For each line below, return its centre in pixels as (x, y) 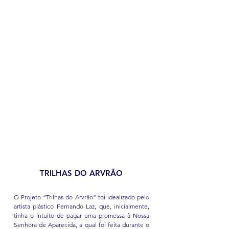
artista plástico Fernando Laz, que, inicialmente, (82, 206)
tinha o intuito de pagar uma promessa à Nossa (82, 215)
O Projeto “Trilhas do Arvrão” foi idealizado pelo (82, 197)
